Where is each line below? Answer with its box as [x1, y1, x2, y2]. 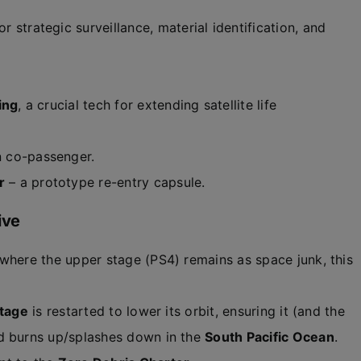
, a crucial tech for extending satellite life [18, 97, 277, 113]
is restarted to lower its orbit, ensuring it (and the [27, 303, 345, 319]
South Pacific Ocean [205, 329, 334, 345]
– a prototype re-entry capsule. [4, 174, 205, 190]
